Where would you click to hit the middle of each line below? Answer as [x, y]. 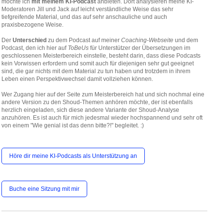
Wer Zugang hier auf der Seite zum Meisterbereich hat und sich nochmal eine [103, 94]
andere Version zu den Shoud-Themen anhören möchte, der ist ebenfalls [97, 102]
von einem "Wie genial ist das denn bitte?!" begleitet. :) [73, 125]
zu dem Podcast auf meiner [84, 40]
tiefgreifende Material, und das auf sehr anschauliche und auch [84, 17]
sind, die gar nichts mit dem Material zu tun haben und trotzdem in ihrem [96, 71]
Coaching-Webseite [147, 40]
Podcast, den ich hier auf [35, 48]
